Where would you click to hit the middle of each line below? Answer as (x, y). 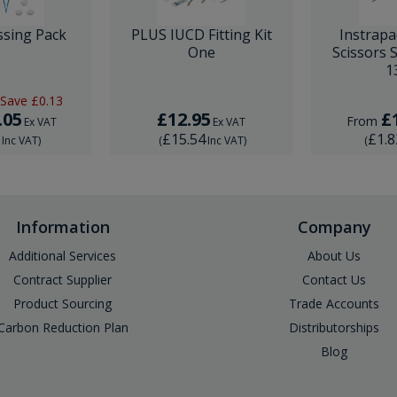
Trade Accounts (335, 304)
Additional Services (63, 256)
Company (334, 227)
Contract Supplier (63, 280)
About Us (335, 256)
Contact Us (335, 280)
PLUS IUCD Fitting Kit (201, 34)
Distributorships (335, 327)
